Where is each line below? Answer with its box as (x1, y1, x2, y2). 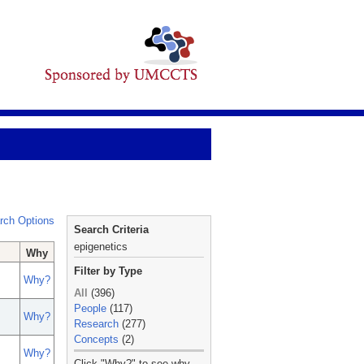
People (74, 302, 106, 314)
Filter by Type (74, 265, 142, 277)
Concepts (74, 333, 119, 345)
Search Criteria (74, 223, 149, 236)
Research (74, 318, 119, 330)
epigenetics (74, 240, 128, 253)
